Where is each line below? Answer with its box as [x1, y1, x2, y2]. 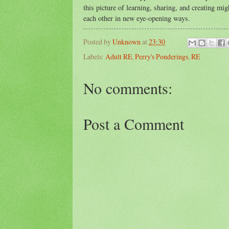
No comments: [83, 78, 172, 99]
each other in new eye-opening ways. [83, 13, 190, 24]
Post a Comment [83, 113, 184, 134]
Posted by [83, 37, 112, 47]
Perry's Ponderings [135, 52, 188, 62]
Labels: [83, 52, 105, 62]
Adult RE [105, 52, 132, 62]
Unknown [112, 37, 141, 47]
